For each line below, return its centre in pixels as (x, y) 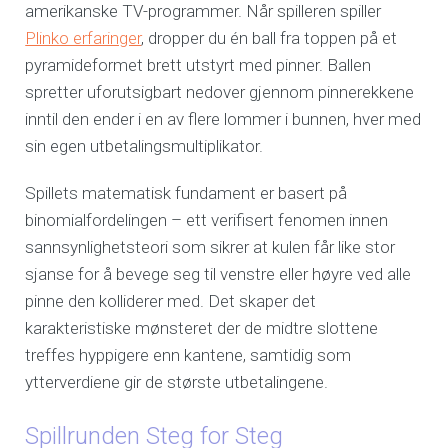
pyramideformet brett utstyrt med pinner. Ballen (198, 65)
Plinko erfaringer (83, 38)
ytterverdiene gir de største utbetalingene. (177, 382)
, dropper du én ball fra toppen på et (269, 38)
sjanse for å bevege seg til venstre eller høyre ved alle (218, 274)
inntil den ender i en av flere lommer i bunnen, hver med (223, 119)
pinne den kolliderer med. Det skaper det (171, 301)
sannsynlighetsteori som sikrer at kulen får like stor (210, 247)
